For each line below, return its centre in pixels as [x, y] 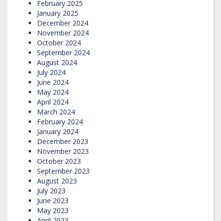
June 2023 [53, 200]
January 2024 [58, 131]
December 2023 [63, 141]
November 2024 [63, 33]
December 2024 [63, 23]
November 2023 [63, 151]
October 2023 [59, 161]
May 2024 [53, 92]
